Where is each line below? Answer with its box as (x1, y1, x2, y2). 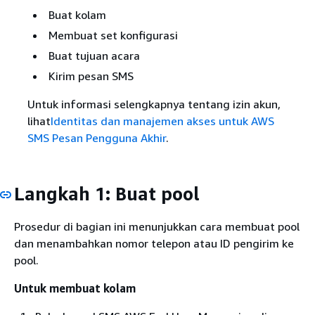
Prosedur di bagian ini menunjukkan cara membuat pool (14, 219, 300, 234)
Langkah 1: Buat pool (14, 182, 200, 205)
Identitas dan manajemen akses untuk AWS (50, 113, 274, 128)
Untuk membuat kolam (14, 281, 136, 296)
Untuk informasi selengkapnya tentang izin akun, (27, 96, 281, 111)
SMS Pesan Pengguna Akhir (27, 130, 166, 145)
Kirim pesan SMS (48, 68, 134, 83)
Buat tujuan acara (48, 48, 140, 63)
